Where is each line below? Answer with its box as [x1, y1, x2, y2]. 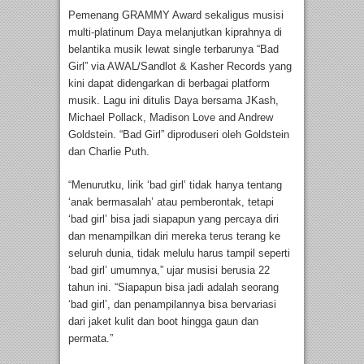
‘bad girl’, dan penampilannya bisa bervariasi [68, 298, 276, 311]
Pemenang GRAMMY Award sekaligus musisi [68, 9, 284, 22]
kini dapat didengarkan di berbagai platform [68, 77, 270, 90]
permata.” [68, 332, 113, 345]
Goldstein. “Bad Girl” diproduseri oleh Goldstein [68, 128, 289, 141]
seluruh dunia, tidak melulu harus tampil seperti [68, 247, 290, 260]
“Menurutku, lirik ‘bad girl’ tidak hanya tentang [68, 179, 282, 192]
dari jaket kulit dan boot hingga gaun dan [68, 315, 258, 328]
